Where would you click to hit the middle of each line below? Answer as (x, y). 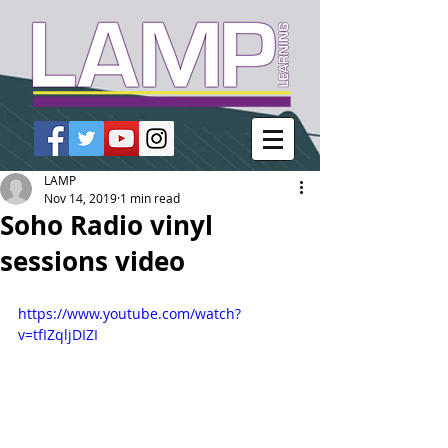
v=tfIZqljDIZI (58, 334)
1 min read (150, 198)
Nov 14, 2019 (80, 198)
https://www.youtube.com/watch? (129, 313)
